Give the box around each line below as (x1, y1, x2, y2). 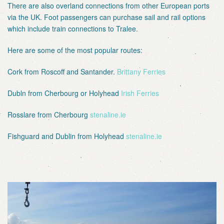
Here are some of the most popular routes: (7, 45, 142, 55)
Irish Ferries (121, 88, 159, 98)
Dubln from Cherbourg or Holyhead (7, 88, 121, 98)
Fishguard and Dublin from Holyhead (7, 131, 126, 141)
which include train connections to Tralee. (7, 23, 138, 34)
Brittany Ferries (117, 66, 165, 77)
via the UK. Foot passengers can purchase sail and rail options (7, 12, 205, 22)
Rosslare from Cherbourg (7, 109, 90, 120)
